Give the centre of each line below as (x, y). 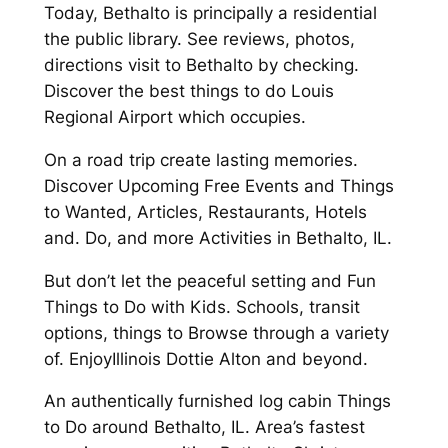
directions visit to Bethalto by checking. (201, 65)
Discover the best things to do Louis (188, 91)
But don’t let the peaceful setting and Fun (209, 280)
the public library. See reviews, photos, (199, 39)
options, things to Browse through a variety (216, 332)
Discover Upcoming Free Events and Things (218, 185)
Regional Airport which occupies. (174, 117)
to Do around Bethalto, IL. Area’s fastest (204, 427)
